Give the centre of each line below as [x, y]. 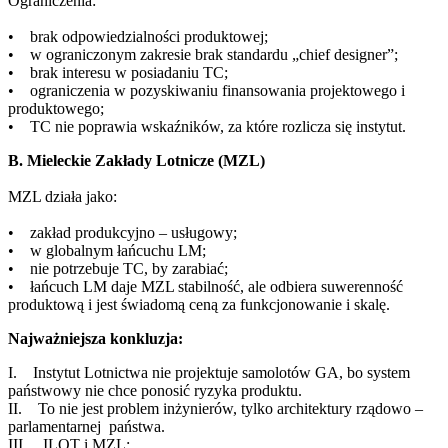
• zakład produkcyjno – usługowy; [122, 233]
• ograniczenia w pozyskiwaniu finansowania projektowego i [206, 91]
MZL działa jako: [62, 197]
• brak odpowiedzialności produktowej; [138, 37]
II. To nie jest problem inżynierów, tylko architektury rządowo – [215, 409]
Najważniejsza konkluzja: [95, 339]
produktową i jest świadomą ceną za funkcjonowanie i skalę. [199, 305]
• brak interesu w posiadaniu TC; [118, 73]
